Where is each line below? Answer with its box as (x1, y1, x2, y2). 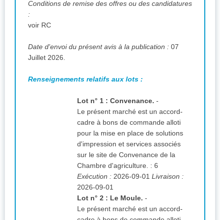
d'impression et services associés (77, 139, 181, 148)
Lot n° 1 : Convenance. (77, 96, 154, 105)
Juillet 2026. (28, 53, 65, 61)
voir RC (28, 21, 53, 29)
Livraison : (152, 172, 184, 180)
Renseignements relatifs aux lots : (28, 75, 145, 83)
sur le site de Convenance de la (77, 150, 175, 159)
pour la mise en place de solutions (77, 129, 183, 137)
